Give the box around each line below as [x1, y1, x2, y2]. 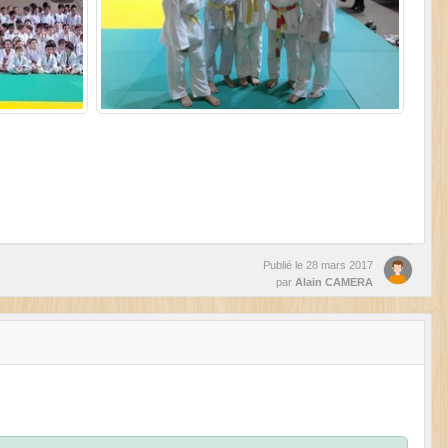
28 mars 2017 [306, 259, 373, 272]
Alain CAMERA [295, 276, 373, 289]
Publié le [263, 259, 306, 272]
